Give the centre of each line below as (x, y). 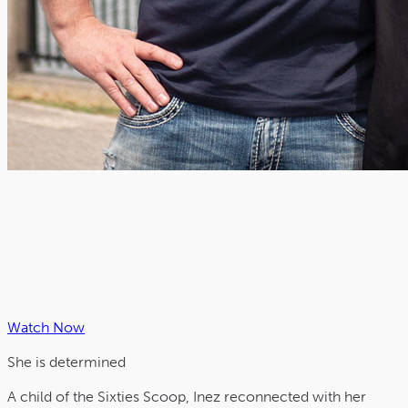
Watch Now (46, 328)
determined (87, 362)
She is (28, 362)
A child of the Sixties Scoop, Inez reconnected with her (187, 397)
